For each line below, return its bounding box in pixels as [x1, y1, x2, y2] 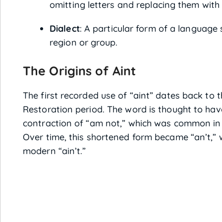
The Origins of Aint [23, 63, 136, 78]
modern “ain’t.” [23, 145, 86, 157]
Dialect [50, 23, 80, 34]
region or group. [50, 37, 118, 48]
